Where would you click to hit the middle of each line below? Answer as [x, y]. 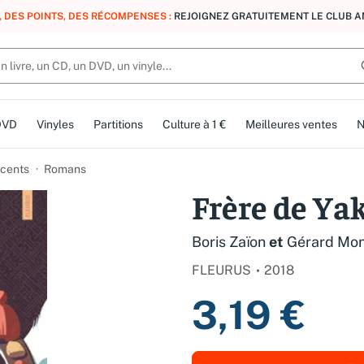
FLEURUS [221, 270]
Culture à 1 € [194, 124]
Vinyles [55, 124]
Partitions [118, 124]
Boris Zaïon [229, 241]
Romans [65, 169]
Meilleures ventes [291, 124]
